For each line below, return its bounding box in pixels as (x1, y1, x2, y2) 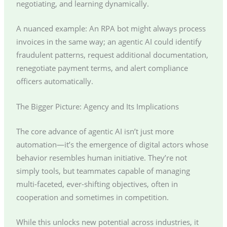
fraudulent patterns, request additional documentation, (16, 50, 208, 60)
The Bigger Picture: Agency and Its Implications (16, 101, 179, 111)
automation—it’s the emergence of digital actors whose (16, 139, 208, 149)
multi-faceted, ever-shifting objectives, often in (16, 178, 178, 189)
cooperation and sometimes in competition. (16, 192, 169, 202)
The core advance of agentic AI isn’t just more (16, 126, 174, 136)
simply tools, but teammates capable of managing (16, 165, 190, 176)
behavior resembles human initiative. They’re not (16, 152, 187, 163)
